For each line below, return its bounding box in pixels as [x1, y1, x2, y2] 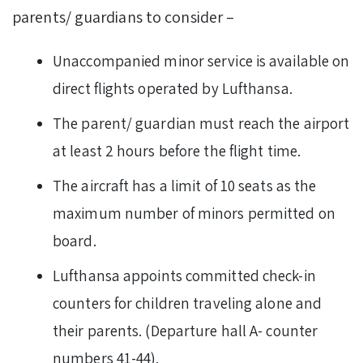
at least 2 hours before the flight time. [53, 140, 305, 160]
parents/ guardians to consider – [12, 6, 235, 28]
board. [53, 230, 96, 250]
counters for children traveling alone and [53, 293, 322, 313]
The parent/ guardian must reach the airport [53, 113, 350, 133]
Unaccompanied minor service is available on [53, 50, 350, 70]
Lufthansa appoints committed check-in [53, 265, 316, 285]
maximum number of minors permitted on [53, 203, 335, 223]
